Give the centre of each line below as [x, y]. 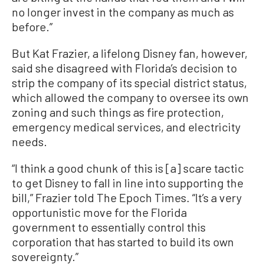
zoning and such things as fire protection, [118, 112]
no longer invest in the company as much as [123, 11]
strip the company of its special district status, [129, 82]
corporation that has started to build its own [123, 241]
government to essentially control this [109, 227]
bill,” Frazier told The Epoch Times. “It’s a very [127, 197]
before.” [32, 26]
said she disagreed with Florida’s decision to [124, 67]
